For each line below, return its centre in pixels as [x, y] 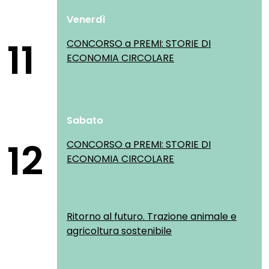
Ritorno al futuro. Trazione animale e [91, 216]
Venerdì [86, 20]
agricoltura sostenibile [119, 231]
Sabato [85, 120]
